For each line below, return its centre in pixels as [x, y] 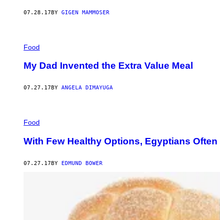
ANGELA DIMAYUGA [87, 88]
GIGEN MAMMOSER [85, 12]
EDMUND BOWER [82, 163]
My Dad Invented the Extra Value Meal [108, 66]
